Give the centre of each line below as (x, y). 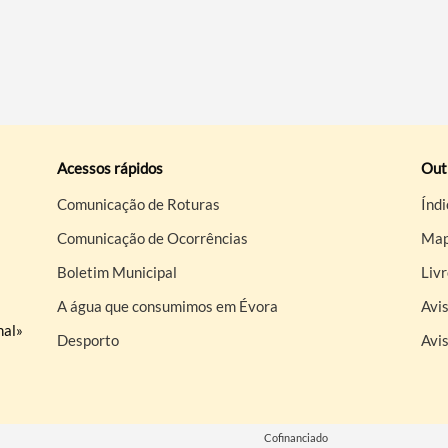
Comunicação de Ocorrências (153, 237)
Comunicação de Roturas (139, 203)
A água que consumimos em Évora (168, 305)
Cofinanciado (295, 437)
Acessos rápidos (110, 167)
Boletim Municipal (117, 271)
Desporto (88, 339)
